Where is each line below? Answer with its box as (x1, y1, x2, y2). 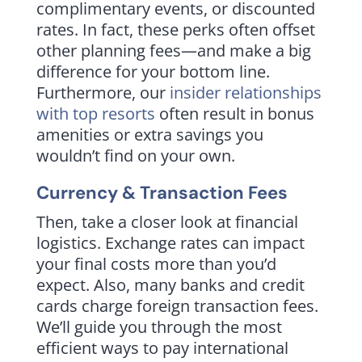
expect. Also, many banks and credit (36, 273, 305, 296)
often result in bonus (154, 102, 314, 124)
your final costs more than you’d (36, 252, 276, 275)
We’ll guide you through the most (36, 315, 282, 338)
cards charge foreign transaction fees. (36, 294, 318, 317)
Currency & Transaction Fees (36, 180, 288, 204)
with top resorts (36, 102, 155, 124)
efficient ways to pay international (36, 336, 288, 359)
